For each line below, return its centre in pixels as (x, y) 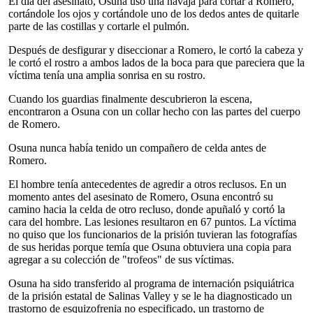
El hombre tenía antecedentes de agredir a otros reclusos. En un (147, 184)
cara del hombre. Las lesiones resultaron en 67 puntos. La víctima (152, 222)
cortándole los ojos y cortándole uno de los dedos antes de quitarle (154, 14)
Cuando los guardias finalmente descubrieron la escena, (130, 99)
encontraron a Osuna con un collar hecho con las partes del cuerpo (154, 111)
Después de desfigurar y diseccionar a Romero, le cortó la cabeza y (156, 50)
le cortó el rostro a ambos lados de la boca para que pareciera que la (156, 63)
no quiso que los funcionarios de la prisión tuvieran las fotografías (153, 234)
